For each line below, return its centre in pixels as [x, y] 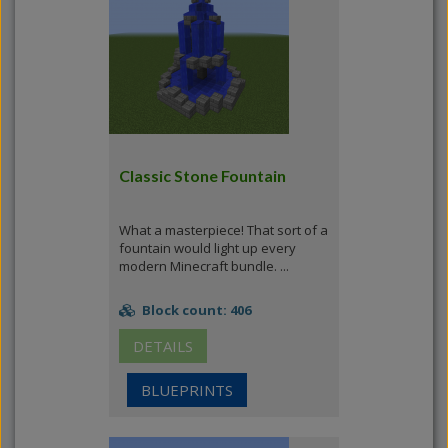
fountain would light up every [207, 248]
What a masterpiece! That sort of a [223, 230]
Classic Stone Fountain [202, 175]
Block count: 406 [195, 310]
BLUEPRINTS [187, 390]
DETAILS [163, 346]
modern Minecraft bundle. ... [204, 266]
